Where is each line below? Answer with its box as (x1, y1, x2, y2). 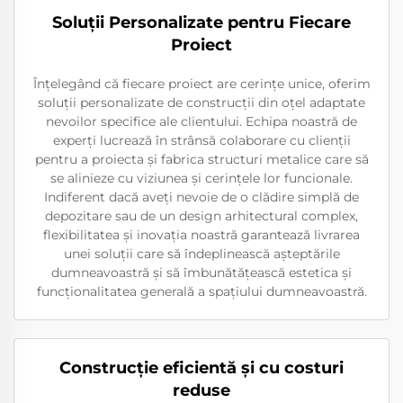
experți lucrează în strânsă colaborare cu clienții (52, 132, 351, 148)
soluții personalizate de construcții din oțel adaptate (38, 94, 365, 111)
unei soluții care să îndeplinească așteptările (63, 246, 340, 262)
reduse (173, 381, 230, 400)
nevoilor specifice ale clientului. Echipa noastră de (46, 113, 357, 130)
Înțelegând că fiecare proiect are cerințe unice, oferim (32, 76, 371, 92)
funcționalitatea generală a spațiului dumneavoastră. (36, 283, 367, 300)
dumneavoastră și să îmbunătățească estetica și (51, 264, 352, 281)
